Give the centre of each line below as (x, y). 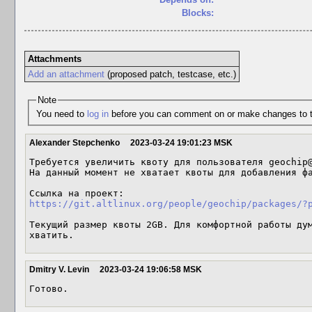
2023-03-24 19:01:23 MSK (181, 143)
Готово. (49, 289)
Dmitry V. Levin (59, 270)
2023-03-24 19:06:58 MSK (151, 270)
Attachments (54, 59)
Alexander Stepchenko (75, 143)
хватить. (52, 235)
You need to (61, 114)
